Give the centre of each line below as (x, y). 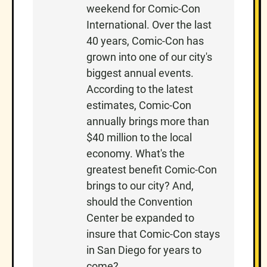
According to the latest (140, 89)
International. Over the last (149, 25)
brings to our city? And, (140, 186)
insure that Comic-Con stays (153, 234)
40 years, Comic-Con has (145, 41)
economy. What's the (136, 154)
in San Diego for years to (144, 250)
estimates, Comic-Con (139, 105)
